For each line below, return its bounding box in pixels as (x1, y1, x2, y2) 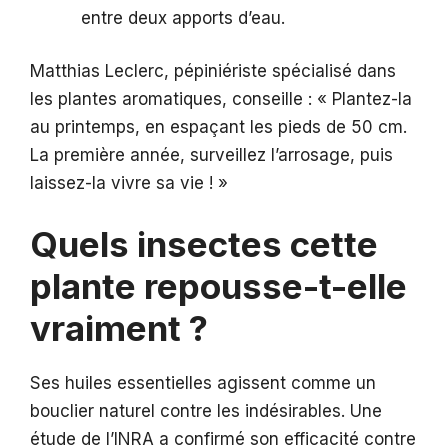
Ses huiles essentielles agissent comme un (30, 372, 376, 393)
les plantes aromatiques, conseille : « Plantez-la (30, 89, 412, 110)
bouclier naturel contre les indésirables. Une (30, 400, 382, 421)
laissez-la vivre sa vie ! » (30, 173, 228, 194)
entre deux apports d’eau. (81, 7, 285, 28)
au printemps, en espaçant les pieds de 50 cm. (30, 117, 407, 138)
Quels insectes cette (30, 222, 378, 265)
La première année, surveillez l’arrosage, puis (30, 145, 393, 166)
